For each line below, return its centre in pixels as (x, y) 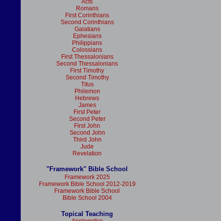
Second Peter (87, 119)
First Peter (87, 112)
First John (87, 126)
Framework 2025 (87, 177)
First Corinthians (87, 15)
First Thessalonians (87, 57)
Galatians (87, 29)
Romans (87, 8)
